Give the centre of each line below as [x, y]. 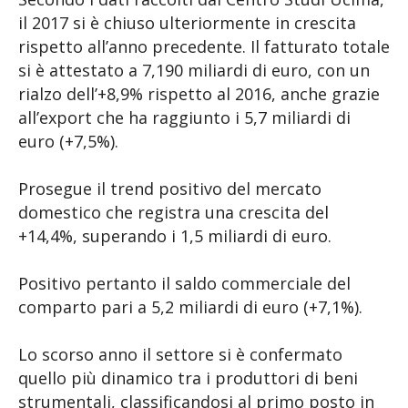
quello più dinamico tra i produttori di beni [188, 378]
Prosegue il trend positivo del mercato [170, 189]
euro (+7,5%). [68, 141]
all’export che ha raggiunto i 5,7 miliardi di [184, 117]
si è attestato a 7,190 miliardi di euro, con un [194, 70]
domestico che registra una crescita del [173, 212]
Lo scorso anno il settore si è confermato [180, 354]
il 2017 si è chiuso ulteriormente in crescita [187, 23]
